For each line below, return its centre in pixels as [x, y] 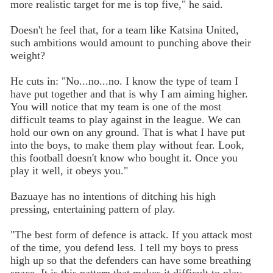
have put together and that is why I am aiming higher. [129, 94]
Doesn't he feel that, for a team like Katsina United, [124, 30]
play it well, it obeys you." [69, 170]
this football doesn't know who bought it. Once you [124, 158]
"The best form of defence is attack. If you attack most [131, 234]
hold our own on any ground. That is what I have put [127, 132]
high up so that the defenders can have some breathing [130, 260]
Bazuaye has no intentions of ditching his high [113, 196]
